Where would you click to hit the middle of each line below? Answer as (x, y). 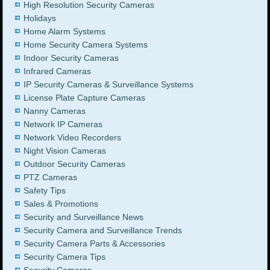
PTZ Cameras (51, 177)
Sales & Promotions (61, 204)
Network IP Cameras (63, 124)
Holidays (40, 18)
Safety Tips (45, 191)
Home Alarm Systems (65, 32)
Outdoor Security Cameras (75, 164)
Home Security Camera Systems (86, 45)
